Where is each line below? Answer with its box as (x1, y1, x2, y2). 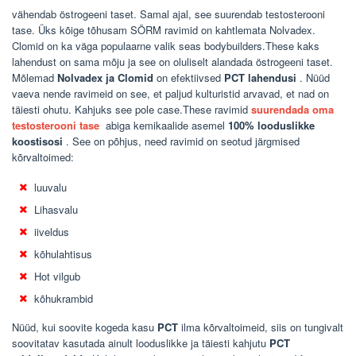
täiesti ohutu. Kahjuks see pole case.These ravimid (12, 101, 251, 117)
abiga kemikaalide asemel (103, 117, 228, 133)
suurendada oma (251, 101, 334, 117)
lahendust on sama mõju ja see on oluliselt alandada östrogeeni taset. (12, 53, 333, 69)
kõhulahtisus (34, 246, 92, 261)
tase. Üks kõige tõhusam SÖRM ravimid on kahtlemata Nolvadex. (12, 21, 315, 37)
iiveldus (34, 223, 69, 239)
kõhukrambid (34, 290, 93, 306)
